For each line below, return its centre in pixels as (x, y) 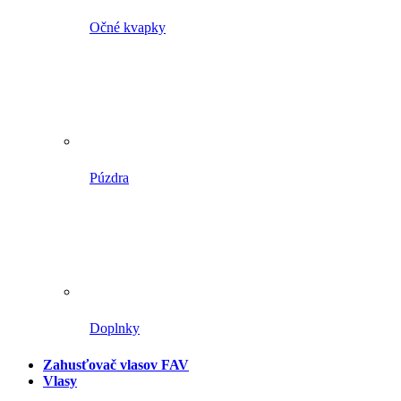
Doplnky (115, 328)
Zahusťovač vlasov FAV (116, 365)
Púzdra (109, 178)
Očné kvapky (128, 28)
